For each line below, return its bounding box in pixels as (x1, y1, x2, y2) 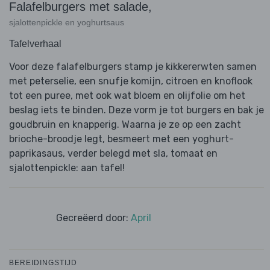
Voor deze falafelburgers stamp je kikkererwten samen (9, 61, 257, 73)
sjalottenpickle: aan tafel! (9, 162, 125, 174)
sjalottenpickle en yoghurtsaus (9, 17, 124, 28)
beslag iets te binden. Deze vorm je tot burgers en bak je (9, 104, 264, 116)
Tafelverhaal (9, 39, 61, 49)
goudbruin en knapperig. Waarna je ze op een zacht (9, 119, 241, 131)
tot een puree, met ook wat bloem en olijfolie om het (9, 90, 245, 102)
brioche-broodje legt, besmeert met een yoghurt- (9, 133, 234, 145)
